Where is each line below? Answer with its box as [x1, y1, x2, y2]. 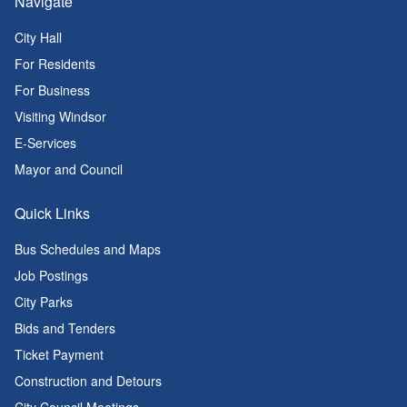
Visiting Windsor [15, 107, 106, 126]
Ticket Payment [15, 345, 104, 364]
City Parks [15, 293, 73, 312]
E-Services [15, 134, 76, 153]
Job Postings [15, 266, 88, 285]
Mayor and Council [15, 160, 123, 179]
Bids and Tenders [15, 319, 115, 338]
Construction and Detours [15, 372, 162, 391]
